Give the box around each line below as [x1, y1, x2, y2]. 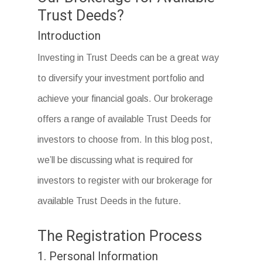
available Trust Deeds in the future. [37, 196, 182, 206]
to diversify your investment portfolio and [37, 73, 205, 84]
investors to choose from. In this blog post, [37, 135, 213, 145]
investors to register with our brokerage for [37, 175, 213, 186]
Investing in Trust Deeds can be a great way [37, 53, 219, 63]
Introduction [37, 29, 101, 43]
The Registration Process [37, 227, 203, 245]
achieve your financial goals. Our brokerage [37, 94, 213, 104]
